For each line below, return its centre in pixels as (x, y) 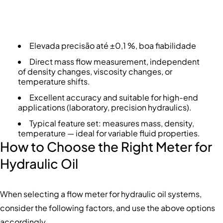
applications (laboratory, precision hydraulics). (105, 108)
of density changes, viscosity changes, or (95, 72)
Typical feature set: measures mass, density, (111, 123)
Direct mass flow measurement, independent (114, 62)
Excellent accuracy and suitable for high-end (113, 98)
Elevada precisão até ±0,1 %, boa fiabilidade (112, 46)
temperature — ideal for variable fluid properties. (109, 133)
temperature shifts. (54, 82)
